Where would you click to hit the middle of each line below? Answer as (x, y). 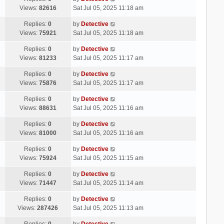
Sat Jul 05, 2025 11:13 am (108, 208)
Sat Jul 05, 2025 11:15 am (108, 158)
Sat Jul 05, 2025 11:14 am (108, 183)
